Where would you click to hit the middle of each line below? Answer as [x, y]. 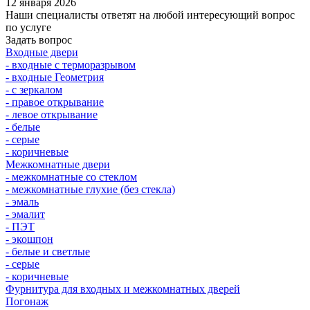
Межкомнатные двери [58, 164]
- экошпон [29, 239]
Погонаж [27, 301]
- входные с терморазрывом [71, 64]
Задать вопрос [39, 39]
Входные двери [42, 52]
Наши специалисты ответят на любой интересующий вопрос [150, 15]
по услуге [28, 27]
